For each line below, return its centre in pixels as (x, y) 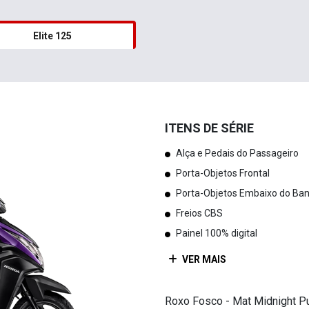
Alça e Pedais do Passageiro (237, 153)
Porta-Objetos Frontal (223, 173)
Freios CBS (199, 213)
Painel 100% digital (217, 233)
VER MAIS (203, 260)
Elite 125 (52, 36)
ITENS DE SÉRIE (209, 128)
